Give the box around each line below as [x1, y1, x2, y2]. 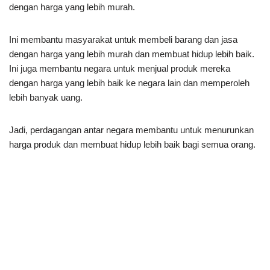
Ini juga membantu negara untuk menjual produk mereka [9, 63, 230, 74]
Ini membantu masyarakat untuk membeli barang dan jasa [9, 34, 237, 45]
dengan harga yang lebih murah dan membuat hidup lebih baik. [9, 48, 254, 59]
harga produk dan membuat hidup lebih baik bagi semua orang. [9, 139, 256, 149]
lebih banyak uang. [9, 92, 83, 102]
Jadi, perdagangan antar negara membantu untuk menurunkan [9, 124, 254, 135]
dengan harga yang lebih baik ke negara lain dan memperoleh [9, 77, 250, 88]
